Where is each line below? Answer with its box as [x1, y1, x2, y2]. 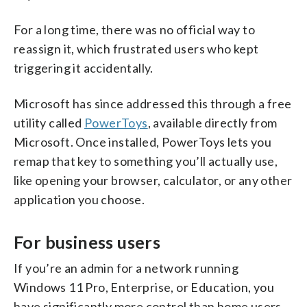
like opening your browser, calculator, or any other [14, 172, 293, 188]
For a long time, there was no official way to [14, 21, 255, 37]
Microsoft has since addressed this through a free [14, 95, 292, 111]
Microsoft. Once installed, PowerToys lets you [14, 134, 271, 149]
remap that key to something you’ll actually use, [14, 153, 278, 169]
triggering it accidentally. [14, 60, 153, 75]
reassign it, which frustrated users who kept [14, 40, 259, 56]
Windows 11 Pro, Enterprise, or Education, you [14, 279, 274, 295]
